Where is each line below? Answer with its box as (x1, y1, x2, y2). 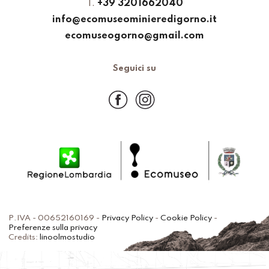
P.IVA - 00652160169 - (8, 214, 102, 222)
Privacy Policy (101, 214, 154, 222)
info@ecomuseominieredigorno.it (52, 15, 217, 25)
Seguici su (113, 64, 156, 73)
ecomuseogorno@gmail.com (65, 31, 204, 41)
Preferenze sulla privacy (8, 223, 98, 232)
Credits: (8, 233, 40, 241)
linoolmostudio (40, 233, 95, 241)
